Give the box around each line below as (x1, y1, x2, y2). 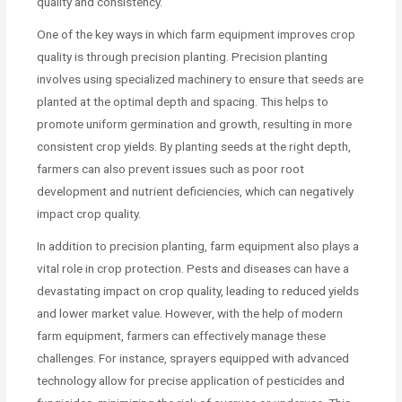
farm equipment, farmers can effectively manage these (37, 328, 327, 343)
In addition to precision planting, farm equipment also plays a (37, 238, 360, 253)
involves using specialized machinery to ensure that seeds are (37, 71, 364, 86)
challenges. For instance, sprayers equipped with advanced (37, 350, 350, 365)
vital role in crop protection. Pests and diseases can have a (37, 260, 350, 275)
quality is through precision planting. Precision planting (37, 48, 328, 64)
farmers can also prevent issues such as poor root (37, 161, 305, 176)
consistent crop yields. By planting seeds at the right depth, (37, 138, 352, 153)
